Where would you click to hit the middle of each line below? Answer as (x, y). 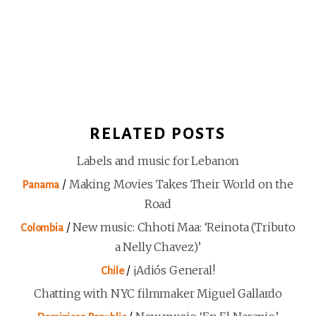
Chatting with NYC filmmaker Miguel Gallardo (158, 293)
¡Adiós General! (174, 270)
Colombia (42, 227)
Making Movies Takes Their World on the (181, 184)
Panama (41, 184)
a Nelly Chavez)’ (158, 247)
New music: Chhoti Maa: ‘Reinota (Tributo (184, 227)
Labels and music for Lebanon (158, 160)
